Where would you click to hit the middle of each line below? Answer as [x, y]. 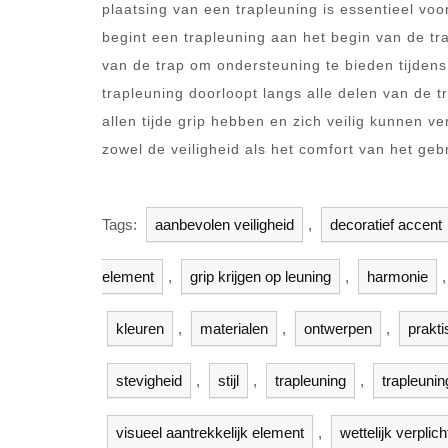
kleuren [140, 328]
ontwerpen [338, 328]
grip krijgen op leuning [260, 276]
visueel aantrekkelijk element [210, 432]
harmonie [397, 276]
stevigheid [149, 380]
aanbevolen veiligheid [224, 224]
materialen [234, 328]
